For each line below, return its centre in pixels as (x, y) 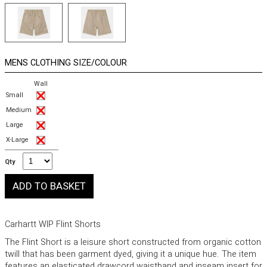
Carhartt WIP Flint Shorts (53, 225)
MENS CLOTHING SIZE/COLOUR (66, 63)
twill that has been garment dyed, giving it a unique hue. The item (131, 254)
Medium (19, 111)
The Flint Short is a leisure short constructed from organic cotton (133, 243)
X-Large (17, 140)
